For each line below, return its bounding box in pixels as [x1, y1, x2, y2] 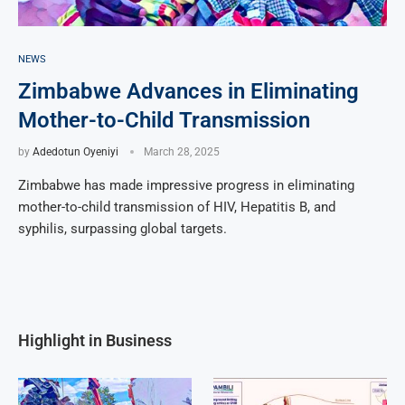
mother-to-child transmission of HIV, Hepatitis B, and [18, 198, 335, 215]
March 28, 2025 [144, 145, 220, 158]
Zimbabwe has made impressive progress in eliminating [18, 176, 354, 193]
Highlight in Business [18, 330, 172, 350]
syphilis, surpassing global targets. [18, 220, 227, 237]
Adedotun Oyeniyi [33, 145, 118, 158]
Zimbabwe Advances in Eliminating [18, 78, 359, 104]
